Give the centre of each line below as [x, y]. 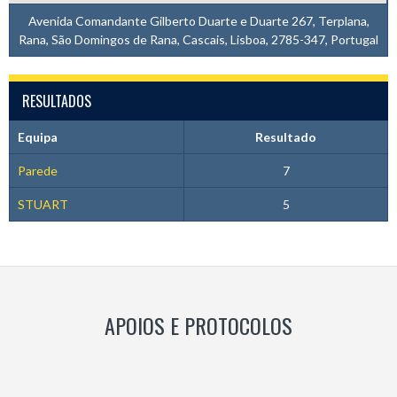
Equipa [37, 136]
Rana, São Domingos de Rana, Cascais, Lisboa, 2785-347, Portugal [198, 39]
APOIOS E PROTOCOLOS [198, 325]
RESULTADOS [57, 101]
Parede [37, 170]
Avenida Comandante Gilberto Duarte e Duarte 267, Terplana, [198, 20]
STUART [43, 204]
